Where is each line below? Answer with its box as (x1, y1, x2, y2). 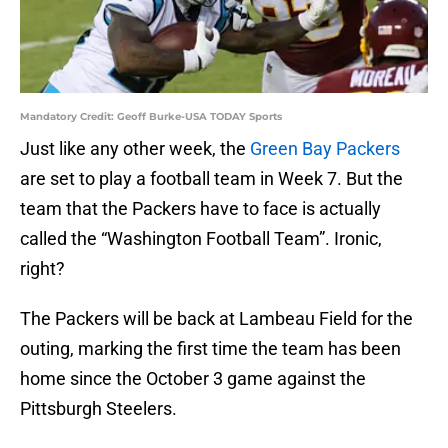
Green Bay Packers (250, 138, 400, 160)
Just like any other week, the (20, 138, 250, 160)
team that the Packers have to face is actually (20, 198, 381, 220)
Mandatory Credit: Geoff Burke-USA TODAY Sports (20, 110, 282, 124)
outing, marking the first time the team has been (20, 338, 401, 360)
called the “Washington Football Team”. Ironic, (20, 228, 382, 250)
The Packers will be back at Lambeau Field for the (20, 308, 413, 330)
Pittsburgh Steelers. (20, 398, 177, 420)
